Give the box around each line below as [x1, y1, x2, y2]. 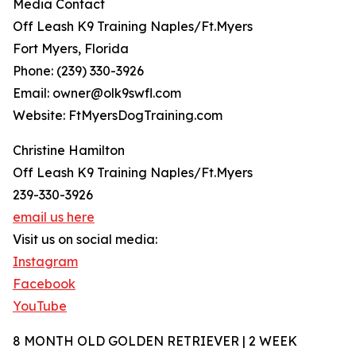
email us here [13, 209, 95, 226]
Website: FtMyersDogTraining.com [13, 107, 222, 124]
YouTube [13, 298, 67, 315]
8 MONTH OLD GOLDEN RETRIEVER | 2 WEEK [13, 333, 297, 350]
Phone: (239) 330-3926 [13, 63, 144, 79]
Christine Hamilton [13, 142, 125, 159]
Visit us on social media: [13, 231, 157, 248]
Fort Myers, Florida [13, 41, 129, 57]
